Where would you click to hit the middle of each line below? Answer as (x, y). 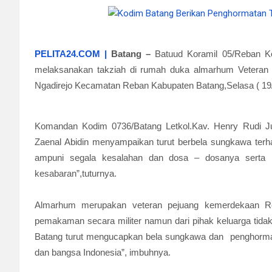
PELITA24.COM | (71, 54)
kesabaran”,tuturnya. (76, 173)
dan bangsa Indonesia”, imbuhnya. (103, 252)
